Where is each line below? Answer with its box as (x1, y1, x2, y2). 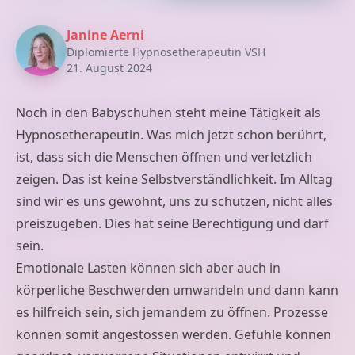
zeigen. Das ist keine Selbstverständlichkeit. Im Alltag (16, 170, 333, 188)
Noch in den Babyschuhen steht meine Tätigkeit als (16, 103, 321, 121)
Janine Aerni (67, 25, 144, 44)
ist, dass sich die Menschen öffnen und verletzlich (16, 147, 312, 166)
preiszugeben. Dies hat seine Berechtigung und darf (16, 214, 329, 232)
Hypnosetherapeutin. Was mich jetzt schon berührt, (16, 125, 326, 143)
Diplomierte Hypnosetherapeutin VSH (67, 44, 265, 59)
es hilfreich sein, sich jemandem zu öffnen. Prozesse (16, 303, 328, 321)
